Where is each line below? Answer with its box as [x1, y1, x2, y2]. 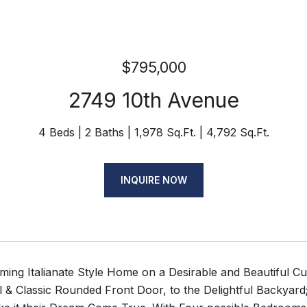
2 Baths [84, 125, 124, 139]
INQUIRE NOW [120, 174, 187, 186]
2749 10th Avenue [68, 88, 239, 112]
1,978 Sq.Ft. [134, 125, 196, 139]
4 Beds [38, 125, 75, 139]
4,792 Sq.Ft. [206, 125, 269, 139]
